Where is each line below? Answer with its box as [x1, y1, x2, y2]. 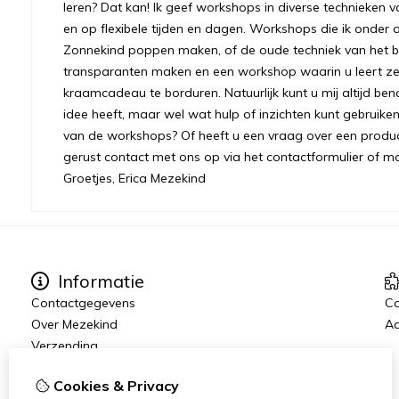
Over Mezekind [31, 315, 118, 332]
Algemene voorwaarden [31, 358, 175, 375]
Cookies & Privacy [50, 377, 179, 395]
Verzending [31, 337, 98, 354]
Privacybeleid [31, 379, 108, 396]
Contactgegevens [31, 294, 135, 311]
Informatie [53, 269, 144, 292]
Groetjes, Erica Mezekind [63, 169, 206, 186]
